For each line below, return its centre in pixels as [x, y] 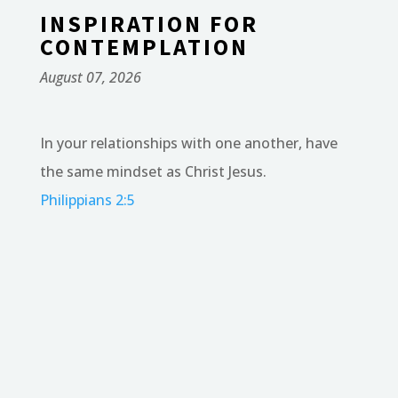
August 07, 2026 [90, 77]
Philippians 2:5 [87, 199]
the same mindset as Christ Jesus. [153, 171]
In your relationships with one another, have [188, 143]
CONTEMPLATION [144, 46]
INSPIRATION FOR [149, 23]
